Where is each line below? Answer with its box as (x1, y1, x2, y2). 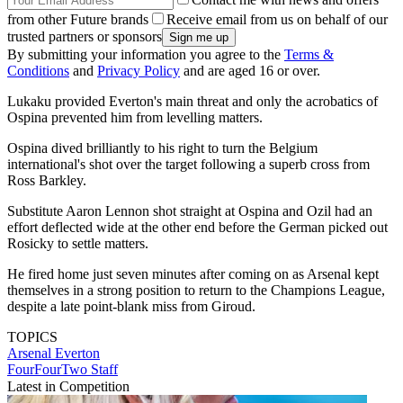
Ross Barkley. (7, 173, 86, 189)
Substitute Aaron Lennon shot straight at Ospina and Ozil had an (7, 203, 372, 219)
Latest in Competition (7, 379, 130, 395)
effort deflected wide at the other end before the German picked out (7, 219, 388, 236)
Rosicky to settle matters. (7, 236, 148, 252)
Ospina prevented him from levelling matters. (7, 110, 263, 126)
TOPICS (7, 329, 58, 345)
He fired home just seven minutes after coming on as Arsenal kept (7, 266, 379, 282)
